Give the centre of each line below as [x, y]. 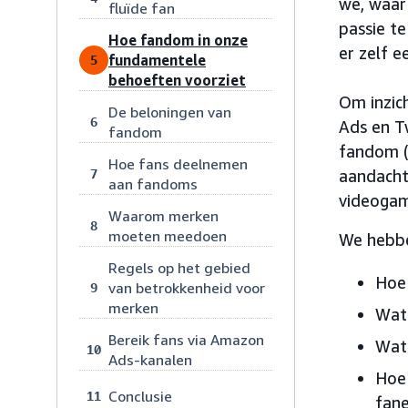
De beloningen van [170, 112]
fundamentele [157, 60]
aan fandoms [153, 184]
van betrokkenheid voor [187, 288]
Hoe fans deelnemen [178, 164]
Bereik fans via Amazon [186, 340]
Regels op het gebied [179, 268]
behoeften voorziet [177, 80]
